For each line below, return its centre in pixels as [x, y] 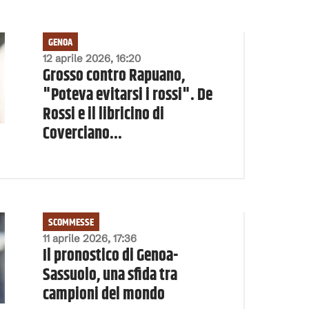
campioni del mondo [103, 294]
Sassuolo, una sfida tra [110, 275]
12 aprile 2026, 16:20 [91, 58]
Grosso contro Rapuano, [113, 76]
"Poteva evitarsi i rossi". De [127, 95]
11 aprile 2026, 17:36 [89, 238]
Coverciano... [82, 133]
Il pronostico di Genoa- [110, 256]
